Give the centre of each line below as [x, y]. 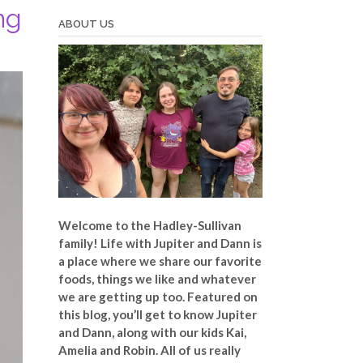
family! [79, 243]
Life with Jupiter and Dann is [181, 243]
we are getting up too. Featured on [158, 296]
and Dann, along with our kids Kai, [152, 332]
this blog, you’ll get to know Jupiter [157, 314]
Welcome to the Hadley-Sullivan [149, 225]
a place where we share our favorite [160, 261]
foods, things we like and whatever [157, 278]
